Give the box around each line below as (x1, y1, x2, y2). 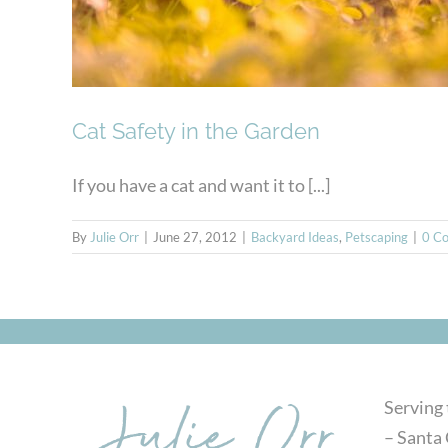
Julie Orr (90, 229, 139, 246)
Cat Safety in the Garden (72, 118, 320, 145)
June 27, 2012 (153, 229, 237, 246)
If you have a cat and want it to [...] (72, 174, 330, 197)
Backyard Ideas (251, 229, 339, 246)
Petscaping (345, 229, 408, 246)
